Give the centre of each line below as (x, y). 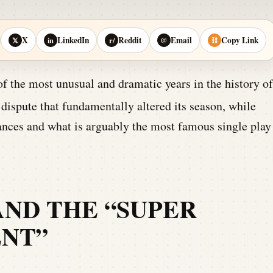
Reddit (130, 40)
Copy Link (240, 40)
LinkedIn (73, 40)
